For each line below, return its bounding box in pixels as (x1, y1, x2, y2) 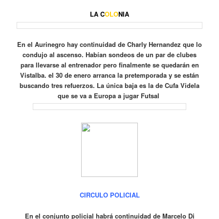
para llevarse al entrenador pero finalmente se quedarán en (20, 60, 199, 69)
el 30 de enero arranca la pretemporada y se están (48, 70, 199, 80)
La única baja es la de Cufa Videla (97, 80, 199, 90)
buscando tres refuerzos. (20, 80, 97, 90)
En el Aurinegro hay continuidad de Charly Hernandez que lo (17, 39, 202, 49)
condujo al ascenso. (22, 49, 86, 59)
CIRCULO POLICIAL (79, 190, 140, 200)
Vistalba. (20, 70, 48, 80)
